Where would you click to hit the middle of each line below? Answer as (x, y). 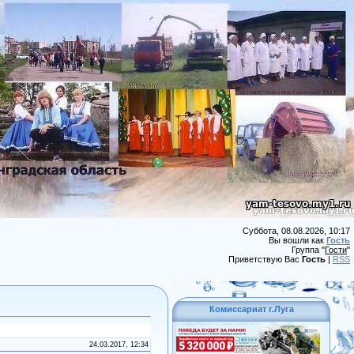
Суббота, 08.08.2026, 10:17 (296, 231)
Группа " (308, 250)
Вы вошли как (298, 240)
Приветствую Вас (265, 259)
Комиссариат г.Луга (251, 309)
